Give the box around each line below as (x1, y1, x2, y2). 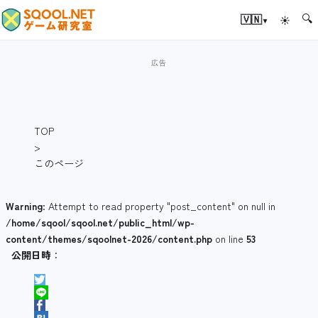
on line (212, 231, 246, 246)
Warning (6, 199, 43, 214)
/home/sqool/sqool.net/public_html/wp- (6, 215, 194, 230)
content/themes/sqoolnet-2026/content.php (6, 231, 212, 246)
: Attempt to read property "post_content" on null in (43, 199, 275, 214)
